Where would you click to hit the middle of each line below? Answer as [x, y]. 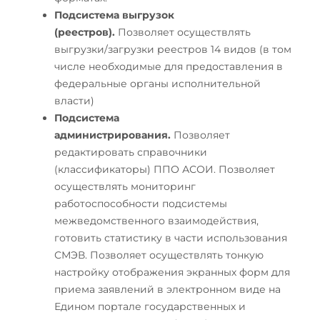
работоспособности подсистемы [141, 203]
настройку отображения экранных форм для [172, 272]
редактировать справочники [131, 152]
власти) [74, 100]
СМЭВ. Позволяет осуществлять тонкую [159, 255]
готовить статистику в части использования [171, 237]
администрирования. [114, 135]
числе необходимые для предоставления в [169, 66]
